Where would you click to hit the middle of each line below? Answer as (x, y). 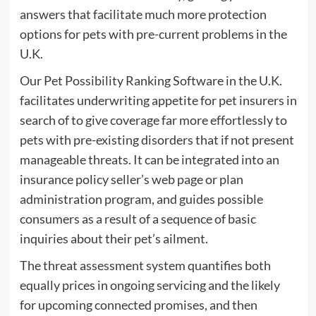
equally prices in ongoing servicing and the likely (150, 285)
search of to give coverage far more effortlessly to (153, 120)
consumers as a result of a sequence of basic (138, 219)
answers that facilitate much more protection (143, 14)
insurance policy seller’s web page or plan (131, 180)
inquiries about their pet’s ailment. (114, 239)
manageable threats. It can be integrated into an (149, 160)
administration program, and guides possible (141, 199)
